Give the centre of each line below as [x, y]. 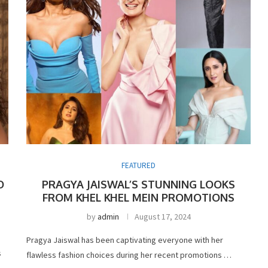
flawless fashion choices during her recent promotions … [129, 255]
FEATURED [139, 165]
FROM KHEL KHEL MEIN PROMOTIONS [139, 197]
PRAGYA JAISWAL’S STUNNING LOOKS [139, 184]
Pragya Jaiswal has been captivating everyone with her [125, 240]
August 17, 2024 [162, 216]
